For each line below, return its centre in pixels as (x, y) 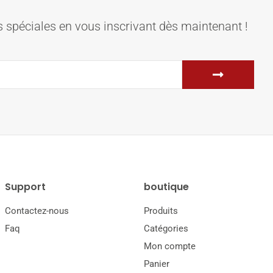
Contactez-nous (37, 211)
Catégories (166, 229)
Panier (157, 264)
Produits (161, 211)
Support (25, 187)
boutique (166, 187)
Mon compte (170, 246)
